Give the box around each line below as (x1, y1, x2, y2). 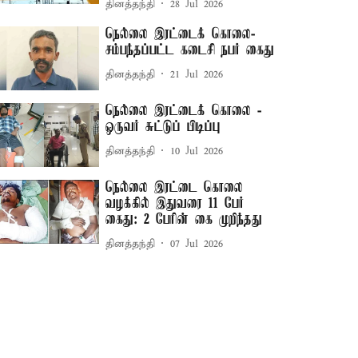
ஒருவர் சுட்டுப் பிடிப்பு (105, 119, 221, 136)
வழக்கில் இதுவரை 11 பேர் (105, 196, 245, 213)
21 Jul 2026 (170, 67, 224, 82)
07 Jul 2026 (170, 237, 224, 251)
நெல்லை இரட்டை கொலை (105, 180, 244, 197)
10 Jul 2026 (170, 144, 224, 158)
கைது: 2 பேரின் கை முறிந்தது (105, 212, 263, 229)
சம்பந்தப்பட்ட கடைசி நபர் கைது (105, 42, 275, 58)
